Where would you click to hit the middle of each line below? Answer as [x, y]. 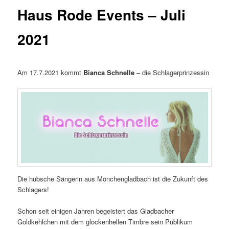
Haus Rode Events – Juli [102, 15]
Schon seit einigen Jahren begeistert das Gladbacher [96, 211]
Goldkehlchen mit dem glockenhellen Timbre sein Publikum [105, 222]
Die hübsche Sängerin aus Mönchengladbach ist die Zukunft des [113, 178]
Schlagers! [33, 189]
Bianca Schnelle [109, 72]
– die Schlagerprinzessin [172, 72]
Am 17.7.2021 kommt [51, 72]
